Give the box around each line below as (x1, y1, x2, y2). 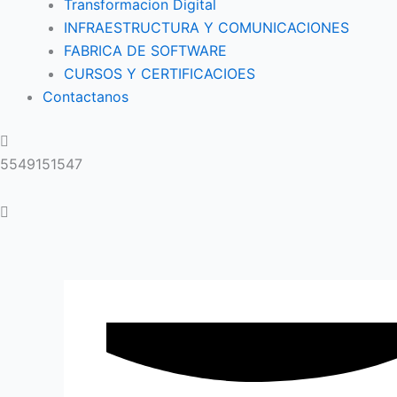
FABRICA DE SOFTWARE (64, 42, 227, 59)
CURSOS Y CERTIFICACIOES (64, 65, 255, 82)
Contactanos (43, 88, 128, 105)
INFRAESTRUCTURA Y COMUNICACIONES (64, 19, 349, 36)
